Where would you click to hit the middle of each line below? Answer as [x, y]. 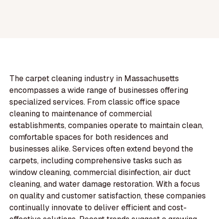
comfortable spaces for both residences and [89, 137]
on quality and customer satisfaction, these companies [108, 196]
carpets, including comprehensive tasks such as [96, 161]
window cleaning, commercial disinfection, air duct [100, 173]
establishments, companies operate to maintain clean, [107, 126]
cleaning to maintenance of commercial [81, 114]
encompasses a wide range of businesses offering [99, 90]
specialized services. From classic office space [95, 102]
